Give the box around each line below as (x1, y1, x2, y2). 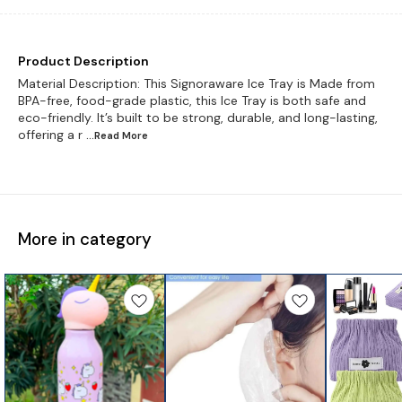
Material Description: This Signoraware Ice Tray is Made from (18, 74, 375, 92)
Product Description (18, 52, 149, 69)
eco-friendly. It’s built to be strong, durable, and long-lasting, (18, 109, 378, 126)
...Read (86, 128, 122, 142)
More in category (18, 227, 152, 250)
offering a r (18, 126, 83, 143)
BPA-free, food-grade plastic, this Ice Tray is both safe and (18, 92, 366, 109)
